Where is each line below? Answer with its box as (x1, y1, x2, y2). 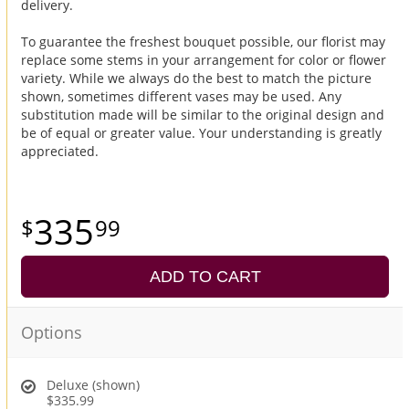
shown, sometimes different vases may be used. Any (21, 87, 341, 105)
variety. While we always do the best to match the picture (21, 68, 372, 87)
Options (21, 320, 82, 343)
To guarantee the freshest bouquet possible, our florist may (21, 32, 385, 50)
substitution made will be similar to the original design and (21, 105, 384, 123)
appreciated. (21, 142, 99, 160)
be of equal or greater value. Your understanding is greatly (21, 123, 382, 142)
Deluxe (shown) (47, 375, 140, 393)
